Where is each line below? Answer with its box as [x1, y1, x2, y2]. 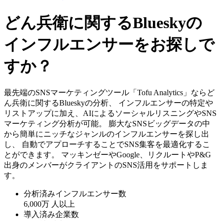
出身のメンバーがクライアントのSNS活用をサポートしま [4, 161, 208, 170]
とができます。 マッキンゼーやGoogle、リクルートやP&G [4, 150, 211, 159]
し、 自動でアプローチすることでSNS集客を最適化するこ [4, 140, 210, 149]
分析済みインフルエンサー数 [24, 189, 126, 198]
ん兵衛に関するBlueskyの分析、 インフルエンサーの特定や [4, 99, 213, 108]
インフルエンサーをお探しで [4, 35, 215, 53]
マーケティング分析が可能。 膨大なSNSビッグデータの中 [4, 119, 210, 128]
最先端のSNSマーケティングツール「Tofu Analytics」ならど [4, 88, 215, 97]
